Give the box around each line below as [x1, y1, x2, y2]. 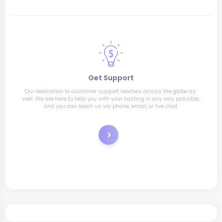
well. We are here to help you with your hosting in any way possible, [22, 95, 200, 103]
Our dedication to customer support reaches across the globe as [25, 87, 196, 95]
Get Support [88, 73, 134, 83]
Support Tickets [106, 129, 149, 137]
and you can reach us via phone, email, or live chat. [44, 102, 178, 110]
